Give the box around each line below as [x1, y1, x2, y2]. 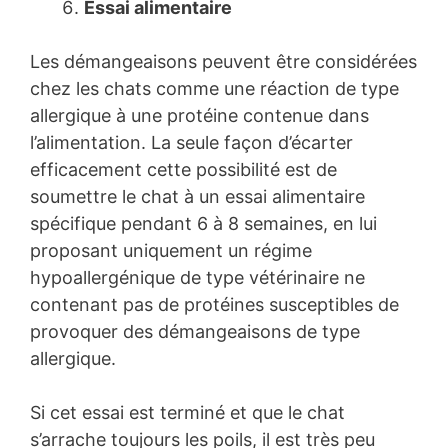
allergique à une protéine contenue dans [30, 105, 369, 127]
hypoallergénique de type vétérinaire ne [30, 267, 365, 289]
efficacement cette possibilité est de [30, 159, 337, 181]
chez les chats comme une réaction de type [30, 78, 399, 100]
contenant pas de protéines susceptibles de [30, 294, 399, 316]
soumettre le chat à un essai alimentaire [30, 186, 365, 208]
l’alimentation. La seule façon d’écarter [30, 132, 353, 154]
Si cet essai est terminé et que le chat [30, 402, 345, 424]
